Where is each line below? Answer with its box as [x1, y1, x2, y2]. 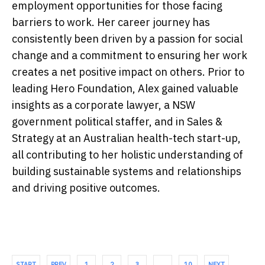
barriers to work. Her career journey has [12, 15, 210, 29]
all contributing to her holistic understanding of [12, 147, 243, 161]
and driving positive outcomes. [12, 180, 160, 195]
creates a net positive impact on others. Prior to [12, 64, 244, 79]
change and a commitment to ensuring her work [12, 48, 247, 62]
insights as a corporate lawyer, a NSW [12, 98, 195, 112]
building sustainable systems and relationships [12, 164, 241, 178]
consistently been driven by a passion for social [12, 31, 243, 46]
